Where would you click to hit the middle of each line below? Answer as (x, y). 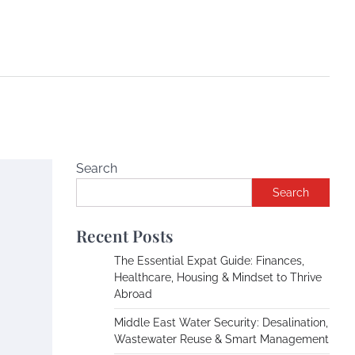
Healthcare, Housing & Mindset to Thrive (218, 277)
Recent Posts (125, 235)
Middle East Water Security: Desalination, (221, 323)
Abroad (133, 294)
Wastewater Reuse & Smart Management (221, 339)
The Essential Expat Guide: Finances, (209, 261)
